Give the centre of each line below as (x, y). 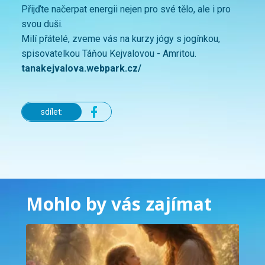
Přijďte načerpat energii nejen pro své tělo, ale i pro (126, 9)
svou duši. (42, 24)
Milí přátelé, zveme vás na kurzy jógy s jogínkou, (121, 38)
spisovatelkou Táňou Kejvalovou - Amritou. (109, 53)
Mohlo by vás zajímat (119, 203)
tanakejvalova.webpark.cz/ (81, 68)
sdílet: (52, 112)
